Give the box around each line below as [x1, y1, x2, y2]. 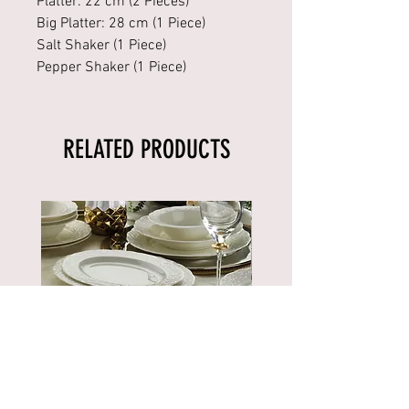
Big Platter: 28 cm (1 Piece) [37, 15, 205, 33]
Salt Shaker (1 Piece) [37, 37, 166, 55]
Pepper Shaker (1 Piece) [37, 58, 186, 77]
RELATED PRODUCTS [62, 134, 230, 164]
